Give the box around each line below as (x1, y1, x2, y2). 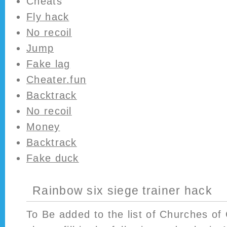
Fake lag (26, 58, 70, 69)
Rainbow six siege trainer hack (32, 184, 212, 197)
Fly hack (26, 11, 69, 22)
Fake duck (26, 153, 79, 164)
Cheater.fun (26, 74, 87, 85)
